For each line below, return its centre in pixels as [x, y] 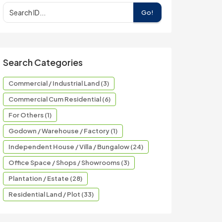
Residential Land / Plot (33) [51, 194]
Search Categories [43, 62]
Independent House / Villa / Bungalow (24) [76, 147]
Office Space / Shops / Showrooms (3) [69, 163]
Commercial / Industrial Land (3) [59, 83]
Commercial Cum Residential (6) [59, 99]
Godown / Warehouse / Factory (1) [63, 131]
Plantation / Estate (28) [45, 178]
